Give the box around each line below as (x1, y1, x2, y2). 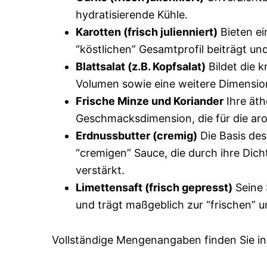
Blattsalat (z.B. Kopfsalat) (76, 60, 206, 73)
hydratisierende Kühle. (76, 8, 188, 21)
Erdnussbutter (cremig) (76, 129, 197, 142)
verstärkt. (76, 163, 125, 176)
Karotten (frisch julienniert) (76, 25, 218, 38)
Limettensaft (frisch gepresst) (76, 181, 232, 194)
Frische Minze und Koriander (76, 94, 223, 107)
